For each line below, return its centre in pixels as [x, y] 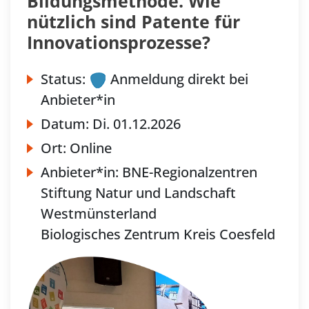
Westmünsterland [99, 213]
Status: [63, 79]
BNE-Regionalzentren [190, 172]
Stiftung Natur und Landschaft [138, 192]
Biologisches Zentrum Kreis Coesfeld [158, 234]
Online [91, 148]
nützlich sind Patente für [133, 21]
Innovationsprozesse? [119, 42]
